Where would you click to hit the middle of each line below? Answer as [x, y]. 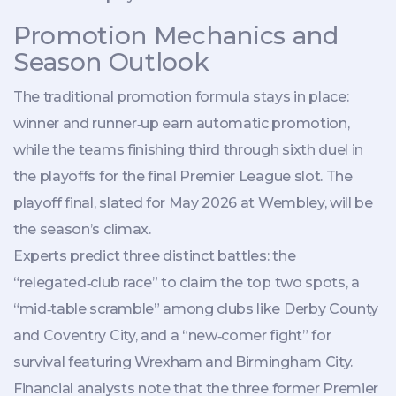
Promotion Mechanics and [176, 35]
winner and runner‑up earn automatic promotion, [182, 123]
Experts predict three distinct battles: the [155, 255]
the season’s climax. [82, 229]
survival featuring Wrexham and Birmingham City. [183, 362]
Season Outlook [111, 61]
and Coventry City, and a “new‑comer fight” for [172, 335]
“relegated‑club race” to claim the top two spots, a [187, 282]
